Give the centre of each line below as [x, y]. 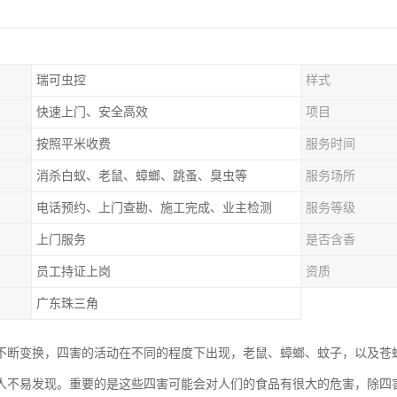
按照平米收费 [74, 144]
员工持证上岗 [74, 272]
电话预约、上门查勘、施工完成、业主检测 [154, 208]
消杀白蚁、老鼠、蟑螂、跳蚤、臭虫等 [142, 176]
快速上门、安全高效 [92, 112]
